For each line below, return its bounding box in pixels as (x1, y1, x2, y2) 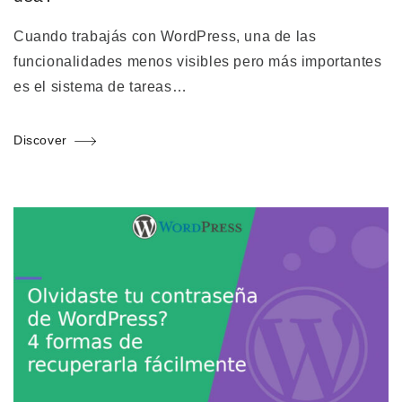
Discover (13, 133, 67, 148)
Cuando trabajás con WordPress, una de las (13, 29, 317, 45)
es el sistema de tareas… (13, 79, 188, 95)
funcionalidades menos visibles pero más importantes (13, 54, 382, 70)
